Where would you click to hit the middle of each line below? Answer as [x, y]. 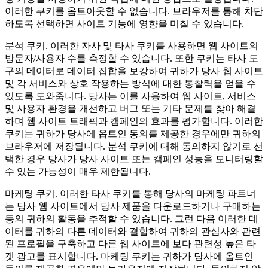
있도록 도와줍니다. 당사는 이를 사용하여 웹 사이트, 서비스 [130, 96]
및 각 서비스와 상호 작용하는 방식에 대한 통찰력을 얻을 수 [130, 84]
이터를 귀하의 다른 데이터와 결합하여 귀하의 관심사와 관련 [133, 232]
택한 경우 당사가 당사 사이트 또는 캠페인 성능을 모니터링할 [134, 159]
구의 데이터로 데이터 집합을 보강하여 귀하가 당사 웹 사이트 [134, 71]
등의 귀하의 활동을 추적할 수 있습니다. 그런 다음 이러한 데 [132, 219]
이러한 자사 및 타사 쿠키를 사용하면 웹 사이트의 [154, 46]
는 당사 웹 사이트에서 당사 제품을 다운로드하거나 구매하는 [133, 206]
